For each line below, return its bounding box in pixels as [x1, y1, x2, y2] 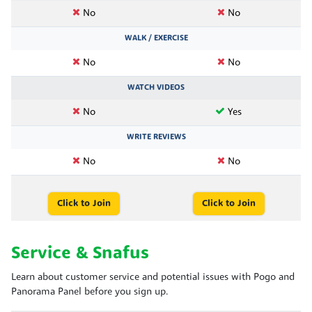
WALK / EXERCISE [124, 33, 188, 42]
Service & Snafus [11, 244, 149, 263]
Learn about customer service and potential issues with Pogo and [11, 272, 295, 283]
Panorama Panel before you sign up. [11, 286, 169, 297]
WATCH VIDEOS [127, 83, 185, 92]
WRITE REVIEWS [126, 132, 186, 141]
